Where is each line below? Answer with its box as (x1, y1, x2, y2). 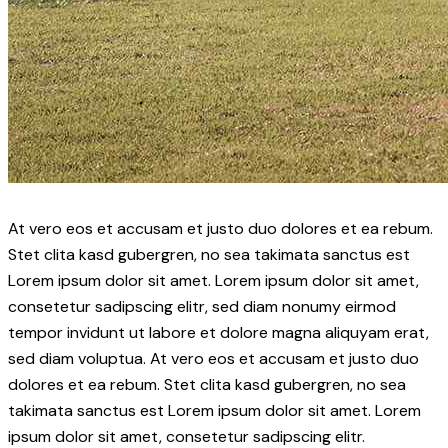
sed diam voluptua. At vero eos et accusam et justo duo (8, 347, 419, 369)
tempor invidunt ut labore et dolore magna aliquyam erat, (8, 321, 429, 343)
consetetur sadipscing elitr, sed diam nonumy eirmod (8, 295, 396, 317)
